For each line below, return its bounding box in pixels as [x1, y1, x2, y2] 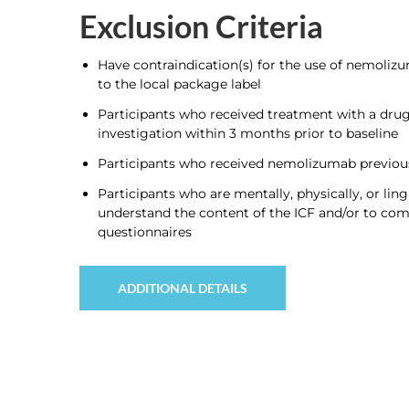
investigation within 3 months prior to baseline [98, 125, 398, 142]
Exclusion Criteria [79, 8, 323, 45]
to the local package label [98, 76, 261, 92]
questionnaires [98, 224, 192, 240]
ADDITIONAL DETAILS [118, 280, 247, 296]
